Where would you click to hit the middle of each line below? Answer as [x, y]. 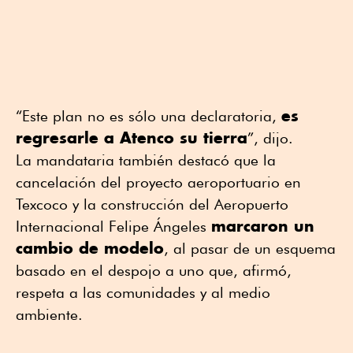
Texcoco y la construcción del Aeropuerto [152, 204]
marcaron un [263, 225]
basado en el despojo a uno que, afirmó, [154, 270]
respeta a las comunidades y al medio [143, 292]
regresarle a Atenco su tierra [132, 137]
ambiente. [49, 314]
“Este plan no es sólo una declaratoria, [149, 115]
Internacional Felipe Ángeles [113, 226]
